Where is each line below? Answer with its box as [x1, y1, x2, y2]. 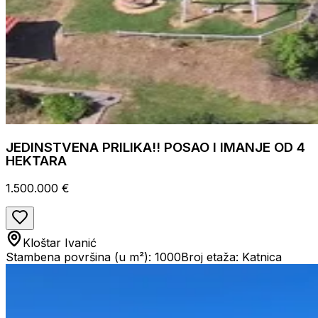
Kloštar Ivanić [23, 235, 97, 250]
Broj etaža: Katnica [181, 249, 282, 264]
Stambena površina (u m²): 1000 [6, 249, 181, 264]
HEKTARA [6, 152, 67, 169]
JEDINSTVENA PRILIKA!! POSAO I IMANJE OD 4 [6, 138, 305, 155]
